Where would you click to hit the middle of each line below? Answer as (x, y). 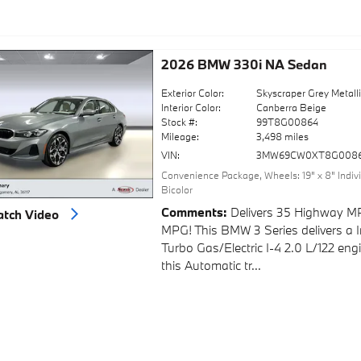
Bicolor (176, 190)
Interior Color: (191, 108)
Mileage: (180, 137)
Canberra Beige (292, 108)
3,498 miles (283, 137)
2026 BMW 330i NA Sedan (244, 64)
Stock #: (179, 122)
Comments (192, 212)
